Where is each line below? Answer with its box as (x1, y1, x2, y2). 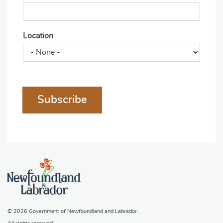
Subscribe (37, 94, 87, 106)
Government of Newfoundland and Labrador (29, 209, 137, 214)
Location (23, 32, 53, 40)
